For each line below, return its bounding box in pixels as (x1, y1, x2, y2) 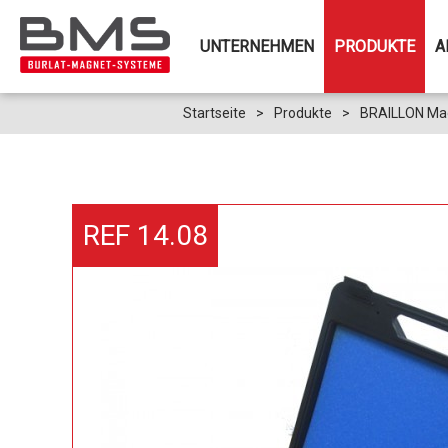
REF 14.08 (83, 219, 208, 252)
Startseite (183, 105, 246, 121)
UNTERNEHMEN (200, 37, 314, 56)
